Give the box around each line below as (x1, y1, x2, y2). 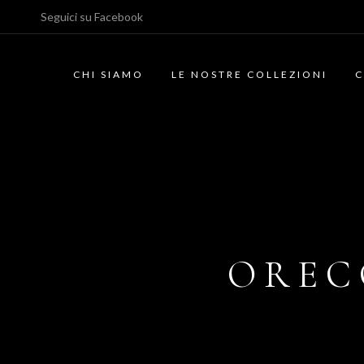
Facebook (94, 10, 143, 24)
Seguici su (41, 10, 94, 24)
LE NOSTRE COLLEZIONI (171, 68, 327, 80)
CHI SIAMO (73, 68, 144, 80)
